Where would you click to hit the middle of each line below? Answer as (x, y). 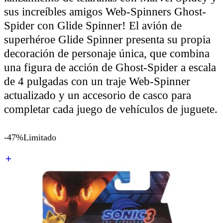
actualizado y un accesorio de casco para (98, 95)
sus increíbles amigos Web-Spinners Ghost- (105, 11)
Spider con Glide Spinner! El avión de (93, 25)
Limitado (40, 138)
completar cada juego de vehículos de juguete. (111, 109)
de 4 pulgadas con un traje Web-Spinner (97, 81)
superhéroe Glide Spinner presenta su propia (107, 39)
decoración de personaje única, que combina (107, 53)
